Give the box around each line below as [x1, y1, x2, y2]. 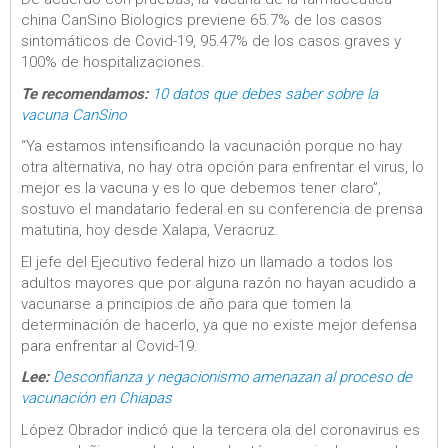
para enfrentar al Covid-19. [21, 336, 198, 355]
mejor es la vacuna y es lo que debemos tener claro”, [21, 179, 381, 197]
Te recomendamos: [21, 84, 148, 103]
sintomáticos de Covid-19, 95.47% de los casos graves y [21, 32, 401, 50]
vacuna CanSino [21, 105, 126, 124]
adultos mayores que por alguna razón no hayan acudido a [21, 273, 416, 292]
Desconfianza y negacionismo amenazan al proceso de [53, 368, 412, 386]
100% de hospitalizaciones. [21, 53, 205, 71]
